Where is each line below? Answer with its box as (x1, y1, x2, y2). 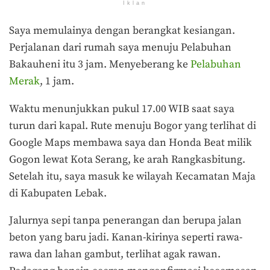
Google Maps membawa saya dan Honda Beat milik (9, 136, 252, 149)
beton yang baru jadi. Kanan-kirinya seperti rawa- (9, 231, 242, 245)
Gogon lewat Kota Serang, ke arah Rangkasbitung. (9, 152, 245, 166)
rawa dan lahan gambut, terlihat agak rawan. (9, 248, 221, 262)
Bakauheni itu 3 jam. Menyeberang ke (9, 58, 190, 72)
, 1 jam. (40, 75, 77, 89)
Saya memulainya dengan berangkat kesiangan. (9, 24, 235, 38)
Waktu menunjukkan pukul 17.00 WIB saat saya (9, 102, 234, 116)
